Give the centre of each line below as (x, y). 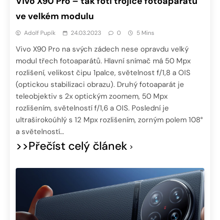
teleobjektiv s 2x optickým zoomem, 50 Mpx (92, 96)
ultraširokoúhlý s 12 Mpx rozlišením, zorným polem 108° (109, 120)
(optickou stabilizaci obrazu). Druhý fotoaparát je (100, 84)
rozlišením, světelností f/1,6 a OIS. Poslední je (92, 108)
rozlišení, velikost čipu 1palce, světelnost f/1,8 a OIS (103, 72)
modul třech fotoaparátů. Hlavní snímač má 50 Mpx (103, 61)
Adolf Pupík (40, 33)
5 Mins (145, 33)
